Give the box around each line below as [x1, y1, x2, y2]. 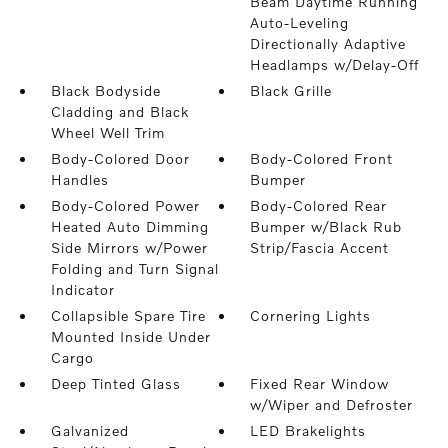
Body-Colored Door [50, 150, 190, 168]
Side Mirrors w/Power [50, 239, 208, 257]
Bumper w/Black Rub [250, 218, 403, 236]
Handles [50, 171, 109, 189]
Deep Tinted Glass [50, 375, 181, 393]
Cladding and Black [50, 103, 189, 121]
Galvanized [50, 422, 129, 440]
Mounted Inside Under [50, 328, 211, 346]
